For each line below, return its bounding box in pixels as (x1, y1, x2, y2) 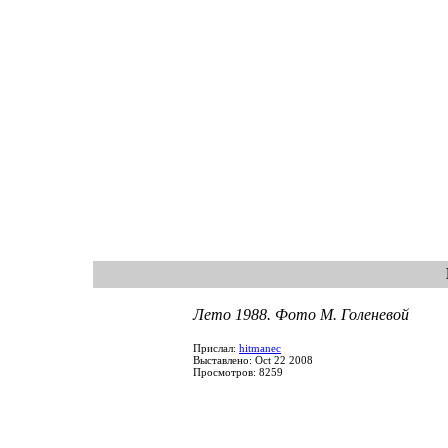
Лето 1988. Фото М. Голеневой (193, 306, 409, 323)
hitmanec (239, 342, 281, 354)
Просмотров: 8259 (193, 366, 283, 378)
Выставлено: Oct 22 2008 (193, 354, 313, 366)
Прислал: (193, 342, 239, 354)
